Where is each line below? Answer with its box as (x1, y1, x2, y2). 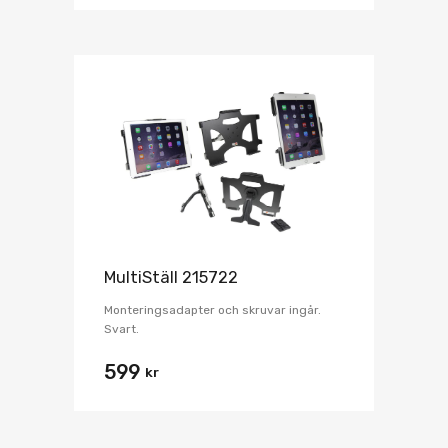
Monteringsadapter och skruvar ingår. (104, 302, 321, 317)
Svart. (104, 321, 139, 336)
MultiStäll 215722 (104, 267, 238, 287)
